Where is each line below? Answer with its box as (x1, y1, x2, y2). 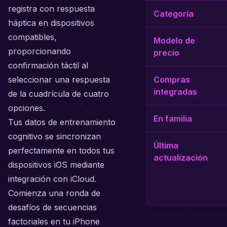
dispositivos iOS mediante (8, 160, 104, 170)
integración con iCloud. (8, 174, 96, 184)
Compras (154, 74, 190, 85)
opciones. (8, 103, 45, 113)
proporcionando (8, 46, 71, 56)
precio (154, 48, 179, 58)
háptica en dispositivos (8, 18, 94, 28)
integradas (154, 87, 197, 97)
